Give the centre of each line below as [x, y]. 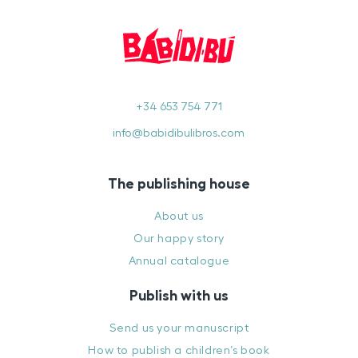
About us [179, 216]
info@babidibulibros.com [179, 133]
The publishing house [179, 183]
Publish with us [179, 295]
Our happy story [179, 238]
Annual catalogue [179, 261]
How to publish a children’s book [179, 350]
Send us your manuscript [179, 328]
